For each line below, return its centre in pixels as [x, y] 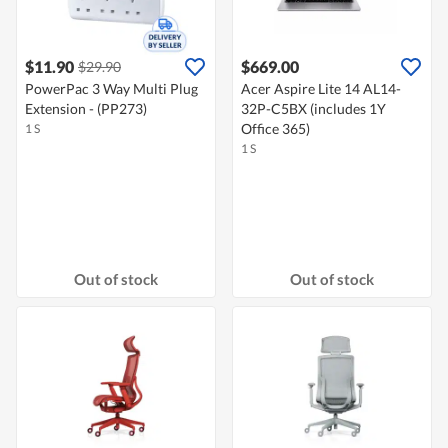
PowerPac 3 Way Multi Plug [111, 89]
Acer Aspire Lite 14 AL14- [321, 89]
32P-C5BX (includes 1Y [313, 109]
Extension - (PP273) [86, 109]
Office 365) [275, 129]
